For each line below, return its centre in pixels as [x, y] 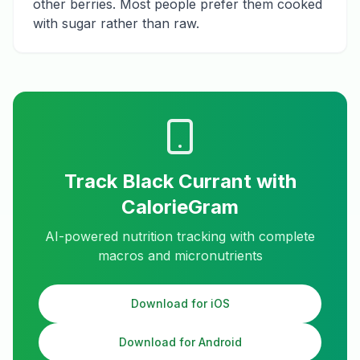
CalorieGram [180, 207]
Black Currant [186, 181]
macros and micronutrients [180, 256]
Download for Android [180, 342]
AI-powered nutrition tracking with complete [180, 236]
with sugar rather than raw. [116, 23]
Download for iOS [180, 303]
